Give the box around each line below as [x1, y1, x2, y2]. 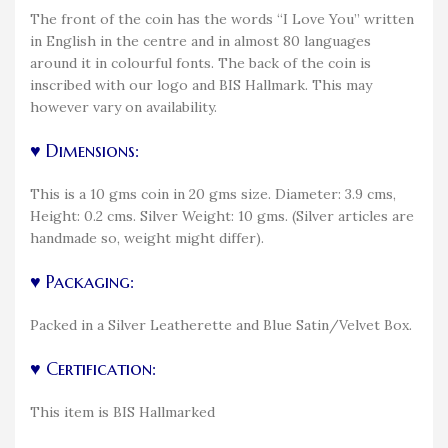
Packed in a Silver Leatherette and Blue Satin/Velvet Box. [30, 315, 412, 334]
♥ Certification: [30, 356, 156, 380]
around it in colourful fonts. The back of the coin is [30, 53, 371, 72]
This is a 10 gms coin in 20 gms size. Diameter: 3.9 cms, [30, 184, 396, 203]
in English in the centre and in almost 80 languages [30, 31, 371, 50]
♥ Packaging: [30, 269, 134, 293]
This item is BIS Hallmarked [30, 402, 215, 421]
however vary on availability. [30, 97, 217, 116]
